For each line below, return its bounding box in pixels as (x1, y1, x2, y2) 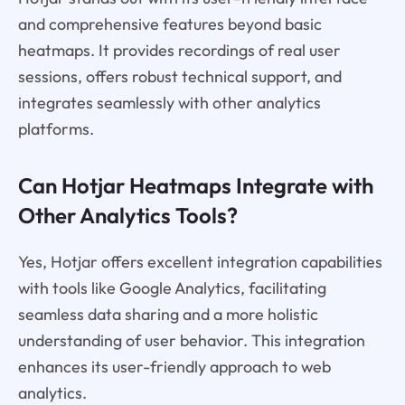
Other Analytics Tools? (17, 201, 238, 229)
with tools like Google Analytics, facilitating (17, 277, 326, 298)
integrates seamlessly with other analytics (17, 91, 321, 113)
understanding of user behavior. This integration (17, 329, 365, 351)
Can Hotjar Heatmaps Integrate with (17, 171, 373, 199)
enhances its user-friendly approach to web (17, 355, 331, 377)
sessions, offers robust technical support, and (17, 65, 342, 87)
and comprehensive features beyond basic (17, 13, 322, 34)
